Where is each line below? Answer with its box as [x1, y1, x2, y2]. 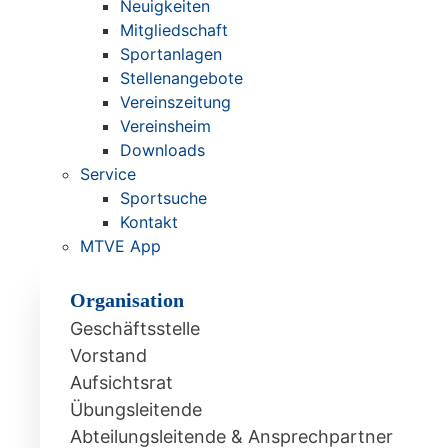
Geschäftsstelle [70, 318, 200, 339]
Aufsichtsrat [70, 372, 173, 393]
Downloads [120, 140, 205, 160]
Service [80, 164, 136, 184]
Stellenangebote [120, 68, 243, 88]
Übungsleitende [70, 399, 202, 420]
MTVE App [80, 236, 161, 256]
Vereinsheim [120, 116, 211, 136]
